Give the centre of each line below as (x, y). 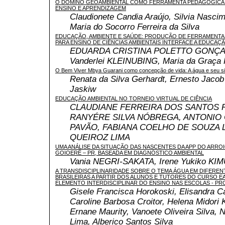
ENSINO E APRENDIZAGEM (91, 8)
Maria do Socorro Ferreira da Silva (135, 27)
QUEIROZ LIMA (100, 137)
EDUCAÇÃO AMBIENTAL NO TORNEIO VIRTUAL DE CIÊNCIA (134, 98)
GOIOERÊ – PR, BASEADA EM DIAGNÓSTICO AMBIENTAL (130, 152)
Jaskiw (83, 89)
